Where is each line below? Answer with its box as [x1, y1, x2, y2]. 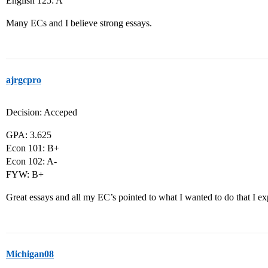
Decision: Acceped [6, 107, 77, 117]
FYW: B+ [6, 169, 44, 179]
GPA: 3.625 [6, 130, 51, 140]
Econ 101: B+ [6, 143, 59, 153]
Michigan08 [6, 249, 54, 259]
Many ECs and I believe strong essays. [6, 18, 152, 28]
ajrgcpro [6, 75, 41, 85]
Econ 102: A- [6, 156, 57, 166]
